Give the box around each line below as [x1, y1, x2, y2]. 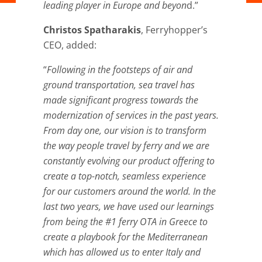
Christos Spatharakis [43, 23, 141, 37]
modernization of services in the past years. [43, 109, 219, 122]
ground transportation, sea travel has [43, 78, 195, 92]
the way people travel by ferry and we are [43, 139, 209, 153]
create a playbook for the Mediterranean [43, 230, 208, 244]
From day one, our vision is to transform [43, 124, 206, 137]
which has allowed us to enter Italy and [43, 246, 201, 259]
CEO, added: [43, 39, 96, 52]
